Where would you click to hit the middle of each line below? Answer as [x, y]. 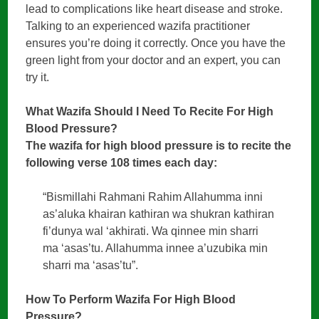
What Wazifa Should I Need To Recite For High [150, 111]
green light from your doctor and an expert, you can [153, 60]
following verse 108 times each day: [122, 162]
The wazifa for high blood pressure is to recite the [159, 145]
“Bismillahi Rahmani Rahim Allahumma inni [153, 197]
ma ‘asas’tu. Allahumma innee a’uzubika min [156, 248]
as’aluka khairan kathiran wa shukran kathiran [159, 214]
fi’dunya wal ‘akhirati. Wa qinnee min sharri [151, 231]
